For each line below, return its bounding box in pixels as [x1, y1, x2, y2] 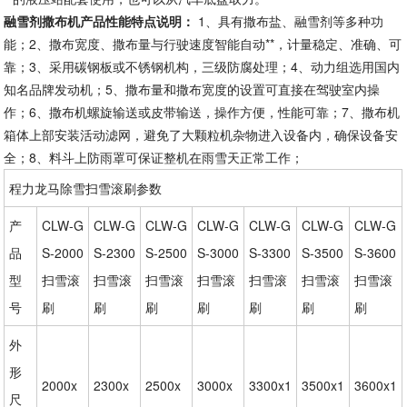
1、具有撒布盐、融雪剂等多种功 [194, 12, 384, 31]
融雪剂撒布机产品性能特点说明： [4, 12, 195, 31]
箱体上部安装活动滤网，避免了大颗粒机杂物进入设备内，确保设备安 [4, 125, 399, 144]
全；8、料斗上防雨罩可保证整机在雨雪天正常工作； [4, 148, 304, 167]
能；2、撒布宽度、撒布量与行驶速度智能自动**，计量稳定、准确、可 [4, 35, 402, 54]
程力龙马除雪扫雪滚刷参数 [9, 179, 163, 198]
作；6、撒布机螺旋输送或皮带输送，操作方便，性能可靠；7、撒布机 [4, 103, 401, 122]
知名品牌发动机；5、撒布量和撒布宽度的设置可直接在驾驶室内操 [4, 80, 381, 99]
